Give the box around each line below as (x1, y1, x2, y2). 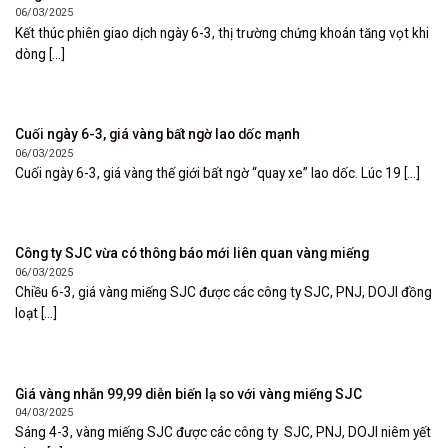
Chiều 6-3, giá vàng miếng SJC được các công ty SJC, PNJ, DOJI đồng (15, 284, 432, 301)
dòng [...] (15, 45, 65, 62)
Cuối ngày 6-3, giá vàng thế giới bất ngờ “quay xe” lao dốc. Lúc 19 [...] (15, 164, 420, 181)
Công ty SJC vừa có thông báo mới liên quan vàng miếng (15, 245, 369, 262)
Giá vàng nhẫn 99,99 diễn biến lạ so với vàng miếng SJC (15, 385, 362, 402)
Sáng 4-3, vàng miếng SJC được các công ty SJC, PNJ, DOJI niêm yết (15, 424, 431, 441)
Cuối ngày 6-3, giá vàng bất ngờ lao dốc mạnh (15, 126, 300, 143)
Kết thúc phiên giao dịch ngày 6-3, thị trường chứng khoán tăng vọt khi (15, 24, 429, 41)
